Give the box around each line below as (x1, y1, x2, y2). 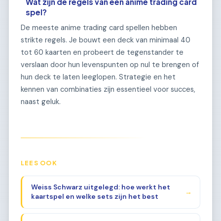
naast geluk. (21, 97, 61, 107)
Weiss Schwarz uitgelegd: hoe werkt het (31, 183, 170, 192)
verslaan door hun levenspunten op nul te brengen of (21, 60, 199, 70)
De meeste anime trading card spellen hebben (21, 23, 177, 33)
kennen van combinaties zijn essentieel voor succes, (21, 84, 195, 95)
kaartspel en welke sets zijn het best (31, 192, 158, 201)
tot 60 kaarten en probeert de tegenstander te (21, 47, 184, 58)
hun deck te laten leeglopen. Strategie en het (21, 72, 176, 82)
